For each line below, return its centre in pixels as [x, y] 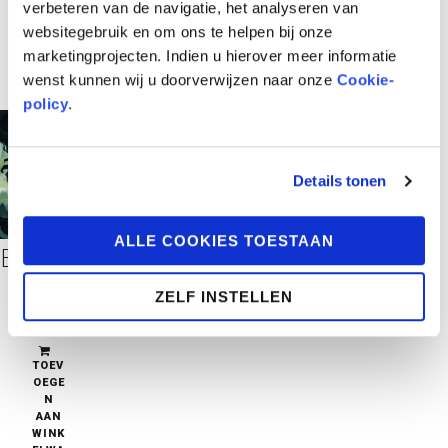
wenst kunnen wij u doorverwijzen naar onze [180, 79]
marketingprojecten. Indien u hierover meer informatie [210, 55]
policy [45, 103]
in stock [48, 319]
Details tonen [340, 181]
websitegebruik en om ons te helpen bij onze [178, 31]
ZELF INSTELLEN [224, 297]
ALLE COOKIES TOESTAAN [224, 240]
